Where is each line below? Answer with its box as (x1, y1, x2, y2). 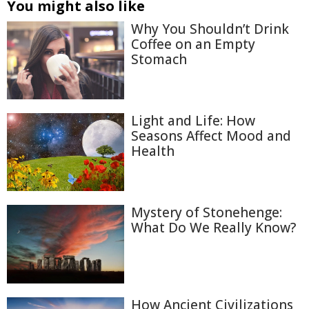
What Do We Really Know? (131, 219, 296, 237)
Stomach (131, 50, 187, 68)
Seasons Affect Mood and (131, 127, 291, 146)
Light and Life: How (131, 112, 255, 130)
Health (131, 142, 175, 161)
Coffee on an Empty (131, 35, 255, 53)
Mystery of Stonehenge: (131, 203, 282, 222)
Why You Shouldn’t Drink (131, 20, 289, 38)
